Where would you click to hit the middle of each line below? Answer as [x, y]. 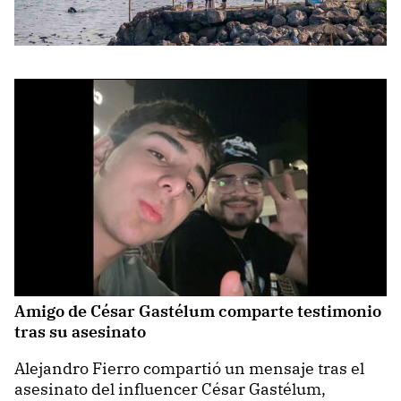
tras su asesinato [80, 331]
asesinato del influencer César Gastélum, [170, 388]
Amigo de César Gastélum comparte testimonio [198, 311]
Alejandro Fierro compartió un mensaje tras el [189, 368]
